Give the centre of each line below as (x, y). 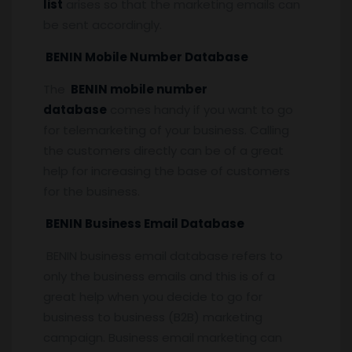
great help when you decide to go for (153, 296)
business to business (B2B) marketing (153, 317)
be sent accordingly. (106, 24)
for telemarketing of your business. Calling (166, 130)
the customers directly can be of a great (163, 150)
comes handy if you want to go (200, 109)
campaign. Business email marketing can (163, 337)
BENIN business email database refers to (163, 255)
